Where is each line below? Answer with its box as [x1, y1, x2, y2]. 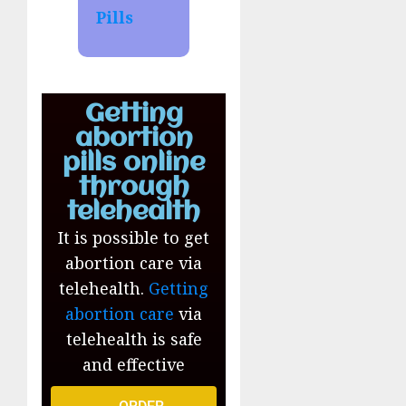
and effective [82, 353, 186, 376]
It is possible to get [58, 227, 210, 249]
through [78, 175, 189, 202]
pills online [63, 150, 206, 178]
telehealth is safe [65, 328, 202, 351]
